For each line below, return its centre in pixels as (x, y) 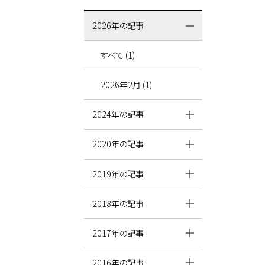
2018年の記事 (118, 203)
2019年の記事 (118, 174)
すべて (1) (118, 55)
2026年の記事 (118, 26)
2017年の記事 (118, 233)
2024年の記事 (118, 114)
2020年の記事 (118, 144)
